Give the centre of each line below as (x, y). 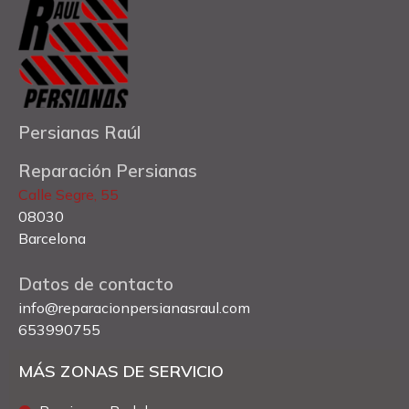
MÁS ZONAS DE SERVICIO (121, 371)
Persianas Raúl (79, 132)
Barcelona (52, 238)
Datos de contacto (96, 283)
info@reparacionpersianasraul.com (134, 307)
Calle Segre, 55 (68, 194)
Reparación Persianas (108, 170)
